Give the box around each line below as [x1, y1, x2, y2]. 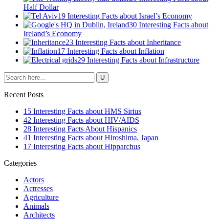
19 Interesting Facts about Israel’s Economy [58, 11, 192, 20]
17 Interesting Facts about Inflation [57, 46, 164, 55]
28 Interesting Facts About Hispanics [23, 124, 137, 133]
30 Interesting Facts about [129, 20, 208, 29]
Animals [23, 201, 49, 210]
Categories [4, 158, 37, 167]
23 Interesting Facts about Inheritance [66, 38, 181, 46]
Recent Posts [4, 90, 44, 99]
